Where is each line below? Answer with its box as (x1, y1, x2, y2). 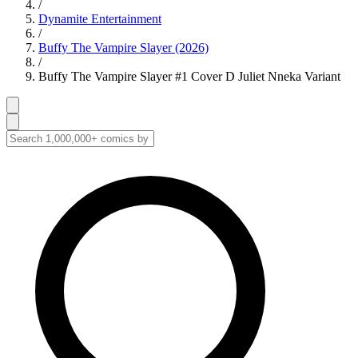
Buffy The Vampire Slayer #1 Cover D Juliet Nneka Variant (38, 70, 340, 83)
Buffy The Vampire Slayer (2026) (38, 41, 209, 54)
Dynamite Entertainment (38, 12, 161, 26)
